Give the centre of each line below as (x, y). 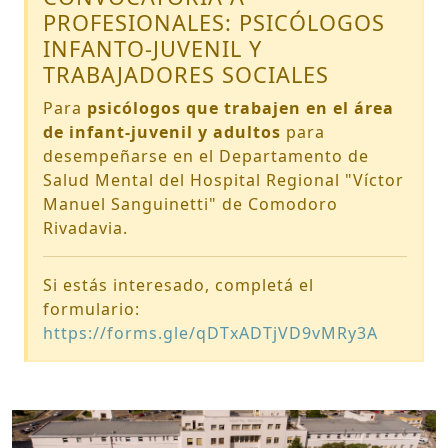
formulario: (91, 309)
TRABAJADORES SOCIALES (186, 74)
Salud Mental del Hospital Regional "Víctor (223, 180)
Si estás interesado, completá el (178, 285)
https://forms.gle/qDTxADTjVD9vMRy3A (210, 333)
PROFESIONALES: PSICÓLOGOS (214, 22)
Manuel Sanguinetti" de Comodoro (190, 204)
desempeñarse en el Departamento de (206, 156)
